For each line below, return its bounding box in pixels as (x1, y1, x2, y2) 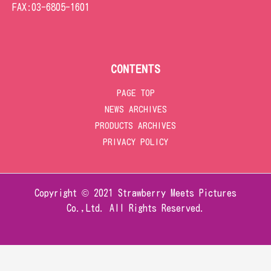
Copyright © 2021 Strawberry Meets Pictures (34, 188, 237, 198)
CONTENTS (111, 62, 160, 74)
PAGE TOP (116, 88, 155, 97)
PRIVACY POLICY (103, 137, 168, 146)
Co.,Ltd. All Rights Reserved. (66, 203, 205, 213)
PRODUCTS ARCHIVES (95, 120, 176, 130)
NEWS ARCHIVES (104, 104, 167, 114)
